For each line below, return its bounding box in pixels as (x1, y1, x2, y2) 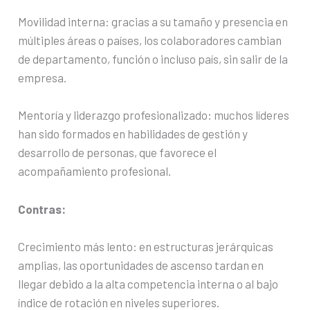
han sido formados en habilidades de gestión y (18, 127, 248, 141)
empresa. (18, 71, 67, 85)
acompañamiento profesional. (18, 164, 172, 179)
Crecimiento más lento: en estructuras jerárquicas (18, 239, 274, 253)
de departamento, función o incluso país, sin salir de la (18, 52, 289, 66)
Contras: (18, 201, 66, 216)
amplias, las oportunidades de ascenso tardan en (18, 257, 264, 272)
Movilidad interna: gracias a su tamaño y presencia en (18, 15, 289, 29)
